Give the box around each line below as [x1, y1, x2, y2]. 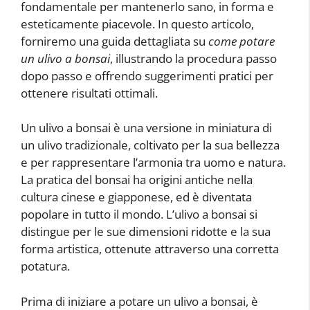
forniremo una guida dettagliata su [21, 33, 208, 49]
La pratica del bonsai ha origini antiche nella [21, 172, 253, 188]
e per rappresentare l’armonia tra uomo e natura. [21, 154, 286, 170]
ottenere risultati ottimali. [21, 84, 158, 101]
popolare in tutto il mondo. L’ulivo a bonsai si [21, 206, 257, 222]
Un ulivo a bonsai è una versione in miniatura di [21, 120, 272, 136]
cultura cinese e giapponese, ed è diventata [21, 189, 252, 205]
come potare [208, 33, 275, 49]
